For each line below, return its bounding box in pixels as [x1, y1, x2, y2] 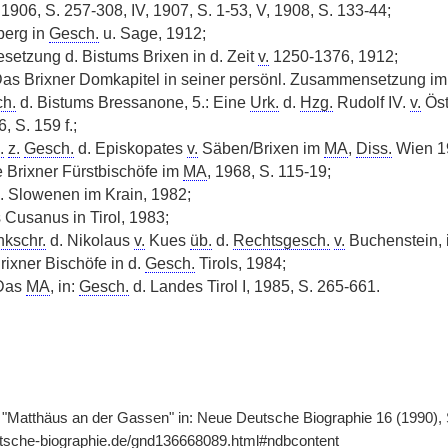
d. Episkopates [73, 140, 187, 157]
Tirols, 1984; [194, 255, 286, 272]
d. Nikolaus [45, 232, 134, 249]
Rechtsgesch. [232, 232, 330, 249]
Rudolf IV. [332, 94, 410, 111]
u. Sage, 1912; [98, 25, 206, 42]
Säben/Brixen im [197, 140, 324, 157]
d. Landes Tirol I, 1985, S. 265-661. [128, 278, 380, 295]
